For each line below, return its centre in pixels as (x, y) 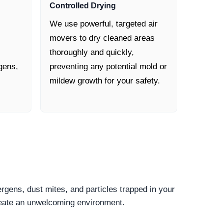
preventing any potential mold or (108, 67)
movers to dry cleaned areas (102, 38)
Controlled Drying (83, 6)
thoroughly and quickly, (92, 53)
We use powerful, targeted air (104, 24)
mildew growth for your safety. (105, 81)
